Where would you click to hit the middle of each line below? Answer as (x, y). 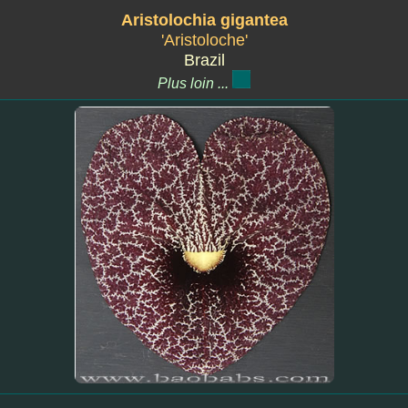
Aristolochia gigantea (204, 20)
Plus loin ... (195, 83)
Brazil (204, 60)
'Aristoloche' (204, 40)
